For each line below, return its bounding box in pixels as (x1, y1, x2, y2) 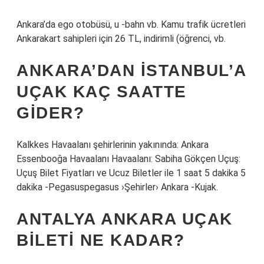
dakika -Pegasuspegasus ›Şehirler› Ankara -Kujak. (16, 181, 218, 193)
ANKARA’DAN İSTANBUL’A (16, 61, 246, 80)
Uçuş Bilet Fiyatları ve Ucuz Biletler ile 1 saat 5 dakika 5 (16, 167, 246, 179)
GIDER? (16, 104, 84, 122)
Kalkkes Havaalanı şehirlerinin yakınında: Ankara (16, 139, 209, 150)
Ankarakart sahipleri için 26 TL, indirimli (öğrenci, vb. (16, 33, 226, 44)
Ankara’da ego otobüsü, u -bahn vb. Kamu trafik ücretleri (16, 19, 246, 30)
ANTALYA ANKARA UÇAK (16, 210, 233, 228)
